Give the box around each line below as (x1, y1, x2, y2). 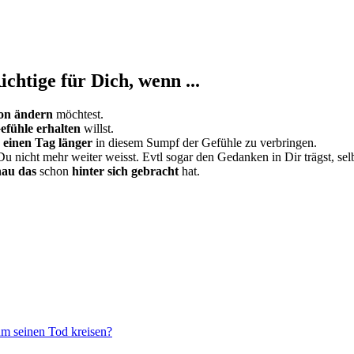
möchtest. (53, 107, 104, 121)
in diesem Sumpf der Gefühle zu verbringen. (92, 135, 317, 149)
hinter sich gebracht (72, 164, 179, 178)
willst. (81, 121, 114, 135)
